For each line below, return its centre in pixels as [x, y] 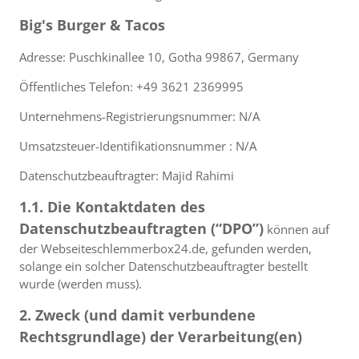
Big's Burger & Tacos [92, 25]
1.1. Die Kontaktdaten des [112, 207]
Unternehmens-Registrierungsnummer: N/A [139, 116]
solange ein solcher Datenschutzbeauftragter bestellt [163, 266]
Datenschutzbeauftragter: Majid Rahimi [127, 175]
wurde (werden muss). [81, 284]
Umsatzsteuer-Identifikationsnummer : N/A [138, 146]
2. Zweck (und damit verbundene [137, 315]
